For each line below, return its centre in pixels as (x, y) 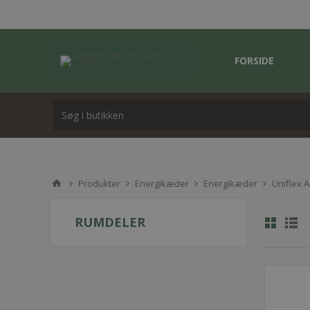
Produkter (99, 183)
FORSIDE (254, 61)
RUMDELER (110, 222)
